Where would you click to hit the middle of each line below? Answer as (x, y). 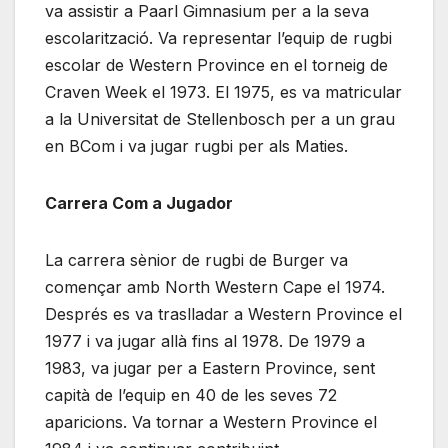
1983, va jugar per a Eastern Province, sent (210, 368)
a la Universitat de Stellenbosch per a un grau (220, 119)
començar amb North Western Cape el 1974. (215, 287)
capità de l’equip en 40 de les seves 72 (191, 395)
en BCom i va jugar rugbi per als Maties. (196, 146)
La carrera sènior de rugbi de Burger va (196, 260)
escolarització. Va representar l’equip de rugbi (218, 38)
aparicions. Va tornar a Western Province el (211, 422)
